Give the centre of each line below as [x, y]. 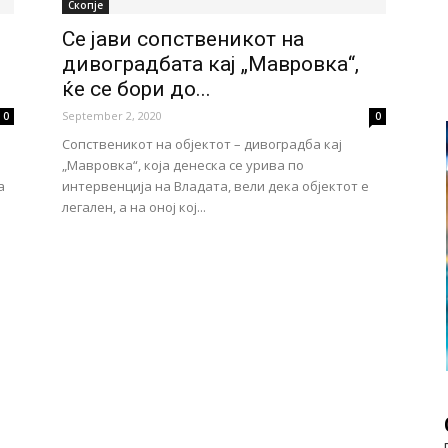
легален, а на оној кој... [134, 207]
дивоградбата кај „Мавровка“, [210, 64]
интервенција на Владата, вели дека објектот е [215, 186]
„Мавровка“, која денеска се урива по [183, 165]
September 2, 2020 [112, 115]
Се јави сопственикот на [183, 39]
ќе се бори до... [136, 89]
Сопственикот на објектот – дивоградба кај [202, 144]
